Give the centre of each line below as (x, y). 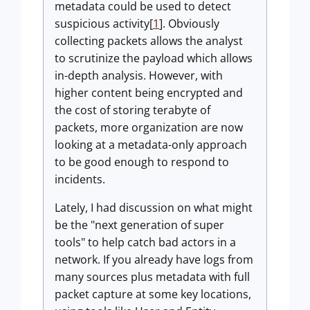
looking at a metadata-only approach (151, 145)
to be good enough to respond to (142, 162)
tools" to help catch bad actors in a (145, 242)
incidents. (80, 179)
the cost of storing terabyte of (133, 110)
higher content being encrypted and (149, 93)
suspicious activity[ (104, 24)
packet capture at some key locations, (153, 294)
